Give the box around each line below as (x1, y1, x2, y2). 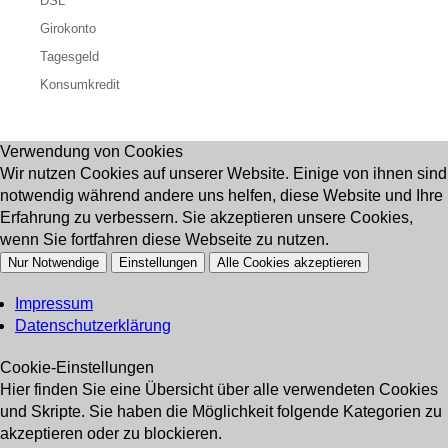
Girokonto (40, 21, 96, 36)
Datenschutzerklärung (15, 317, 171, 334)
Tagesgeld (40, 49, 99, 64)
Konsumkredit (40, 77, 120, 92)
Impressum (15, 295, 93, 312)
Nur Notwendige (8, 255, 99, 270)
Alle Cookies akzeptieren (217, 255, 361, 270)
